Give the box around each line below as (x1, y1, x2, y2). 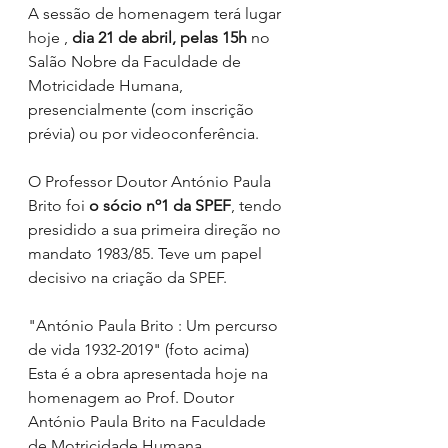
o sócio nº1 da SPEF (89, 196, 231, 216)
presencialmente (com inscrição (28, 100, 258, 120)
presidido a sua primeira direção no (28, 220, 285, 240)
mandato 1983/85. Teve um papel (28, 244, 266, 264)
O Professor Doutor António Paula (28, 172, 275, 192)
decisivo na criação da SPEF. (28, 268, 227, 288)
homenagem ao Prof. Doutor (28, 388, 238, 408)
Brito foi (28, 196, 89, 216)
